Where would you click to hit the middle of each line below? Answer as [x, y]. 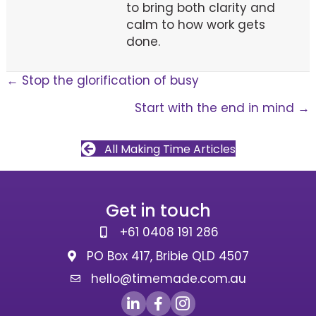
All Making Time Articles [170, 150]
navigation [62, 115]
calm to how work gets [195, 24]
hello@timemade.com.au [168, 279]
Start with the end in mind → [223, 108]
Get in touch [158, 211]
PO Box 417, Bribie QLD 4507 [168, 256]
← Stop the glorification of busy [102, 80]
